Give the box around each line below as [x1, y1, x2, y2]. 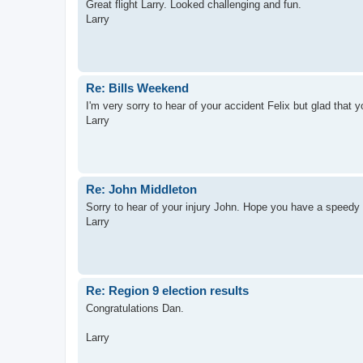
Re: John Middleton [86, 181, 197, 196]
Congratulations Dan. [86, 302, 184, 314]
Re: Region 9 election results [86, 283, 249, 297]
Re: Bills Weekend [86, 80, 189, 95]
